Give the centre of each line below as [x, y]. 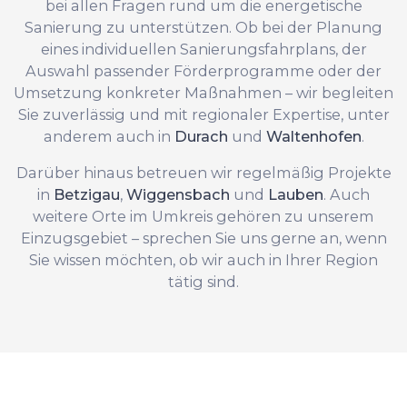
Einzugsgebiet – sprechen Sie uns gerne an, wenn [203, 238]
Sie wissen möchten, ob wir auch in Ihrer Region [203, 259]
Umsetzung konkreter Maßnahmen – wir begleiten [203, 92]
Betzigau [87, 194]
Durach [201, 136]
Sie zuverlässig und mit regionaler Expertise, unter [203, 114]
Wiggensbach [178, 194]
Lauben [296, 194]
